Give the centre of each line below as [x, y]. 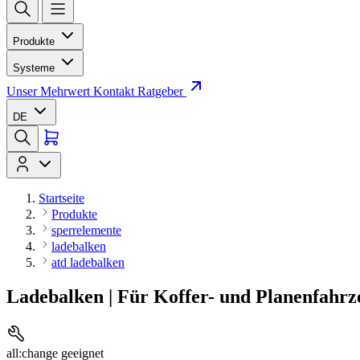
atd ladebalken [88, 262]
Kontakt [115, 91]
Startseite [61, 198]
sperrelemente [86, 230]
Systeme [35, 68]
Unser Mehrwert [50, 91]
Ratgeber [162, 91]
